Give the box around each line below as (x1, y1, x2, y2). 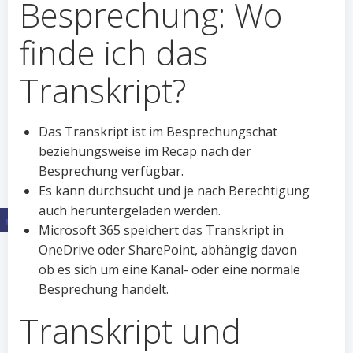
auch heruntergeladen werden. (39, 202, 221, 219)
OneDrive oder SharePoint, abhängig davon (39, 241, 297, 258)
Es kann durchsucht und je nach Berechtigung (39, 182, 310, 199)
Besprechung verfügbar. (39, 162, 184, 180)
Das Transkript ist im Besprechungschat (39, 123, 277, 140)
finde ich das (20, 30, 208, 75)
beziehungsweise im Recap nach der (39, 143, 251, 160)
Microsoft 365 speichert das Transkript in (39, 221, 284, 239)
